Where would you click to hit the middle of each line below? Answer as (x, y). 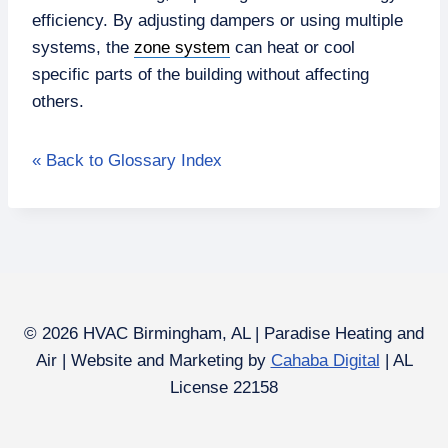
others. (58, 101)
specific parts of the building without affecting (200, 74)
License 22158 (224, 387)
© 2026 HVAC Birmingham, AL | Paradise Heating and (224, 333)
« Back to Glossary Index (127, 160)
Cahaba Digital (325, 360)
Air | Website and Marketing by (153, 360)
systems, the (83, 47)
